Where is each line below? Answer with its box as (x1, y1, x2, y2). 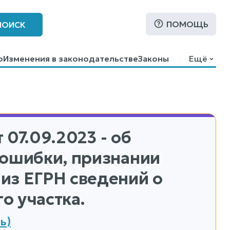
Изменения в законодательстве (3, 53, 138, 64)
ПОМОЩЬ (166, 19, 209, 29)
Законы (138, 53, 169, 64)
